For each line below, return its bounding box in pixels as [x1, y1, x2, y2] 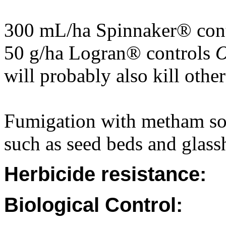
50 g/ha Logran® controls [4, 42, 215, 64]
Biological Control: [4, 194, 183, 216]
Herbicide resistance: [4, 163, 206, 185]
